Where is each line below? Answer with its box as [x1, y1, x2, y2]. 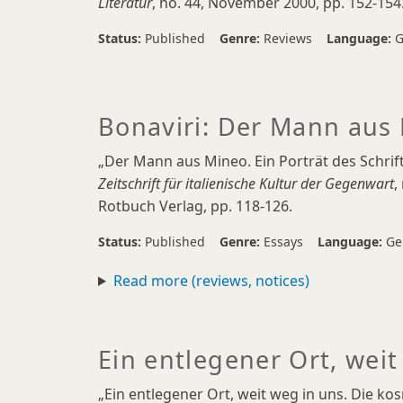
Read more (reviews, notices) [112, 271, 309, 291]
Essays [264, 233, 303, 250]
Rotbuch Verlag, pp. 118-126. [98, 196, 292, 216]
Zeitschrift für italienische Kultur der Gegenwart [98, 174, 394, 193]
